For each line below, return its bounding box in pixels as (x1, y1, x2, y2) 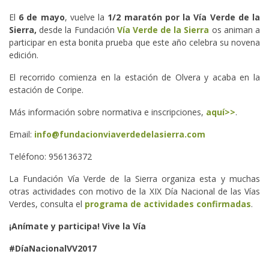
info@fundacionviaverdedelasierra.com (34, 128, 205, 140)
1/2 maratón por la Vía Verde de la (107, 11, 261, 23)
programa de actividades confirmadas (85, 198, 251, 210)
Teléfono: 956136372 (9, 151, 92, 162)
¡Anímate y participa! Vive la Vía (9, 220, 146, 232)
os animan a (209, 24, 261, 35)
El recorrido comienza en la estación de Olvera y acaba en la (9, 71, 260, 83)
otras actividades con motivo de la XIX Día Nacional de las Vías (9, 186, 260, 197)
